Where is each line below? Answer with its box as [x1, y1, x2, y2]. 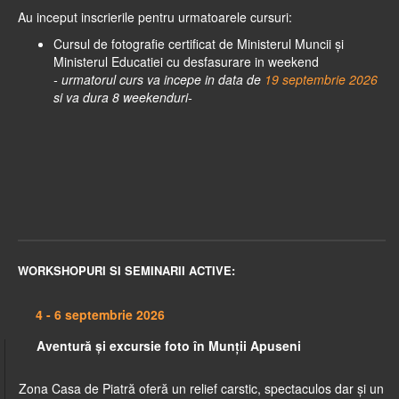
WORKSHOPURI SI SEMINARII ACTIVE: [18, 262, 235, 280]
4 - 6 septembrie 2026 [36, 305, 165, 324]
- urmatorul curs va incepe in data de [53, 70, 265, 89]
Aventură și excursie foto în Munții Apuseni [37, 337, 301, 355]
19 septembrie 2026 [265, 70, 378, 89]
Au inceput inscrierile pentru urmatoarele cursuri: [18, 8, 292, 27]
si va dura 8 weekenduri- [53, 88, 192, 107]
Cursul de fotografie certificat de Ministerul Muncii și [53, 35, 344, 53]
